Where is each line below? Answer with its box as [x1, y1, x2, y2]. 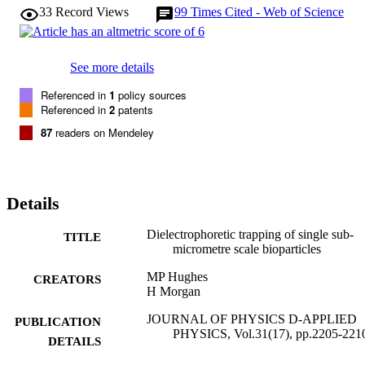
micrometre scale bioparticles [173, 241, 321, 256]
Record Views [55, 4, 129, 19]
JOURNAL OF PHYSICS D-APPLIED [147, 311, 357, 326]
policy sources [115, 86, 187, 103]
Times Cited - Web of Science [191, 4, 344, 19]
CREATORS [33, 272, 101, 286]
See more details [70, 59, 154, 74]
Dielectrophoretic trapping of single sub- [147, 226, 354, 241]
